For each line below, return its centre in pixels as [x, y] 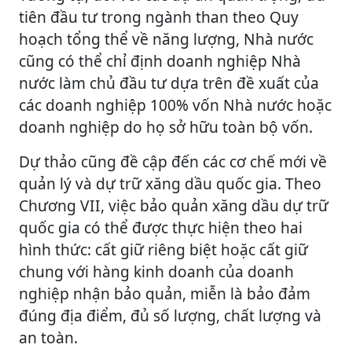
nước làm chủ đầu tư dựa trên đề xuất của [169, 82]
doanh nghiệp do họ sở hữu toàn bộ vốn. [166, 126]
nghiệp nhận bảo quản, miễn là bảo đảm [165, 293]
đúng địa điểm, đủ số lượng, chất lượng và [170, 315]
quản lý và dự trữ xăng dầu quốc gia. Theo [170, 183]
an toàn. [48, 337]
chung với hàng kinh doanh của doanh [156, 271]
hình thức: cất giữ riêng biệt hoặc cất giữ [163, 249]
